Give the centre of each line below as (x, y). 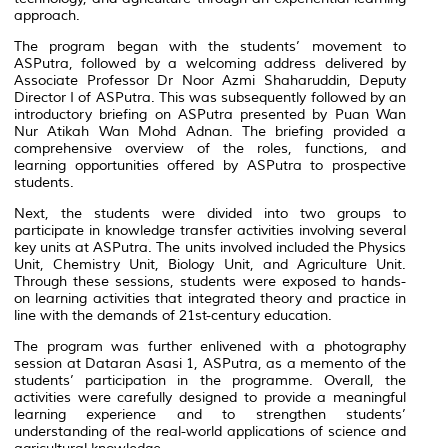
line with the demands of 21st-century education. (173, 315)
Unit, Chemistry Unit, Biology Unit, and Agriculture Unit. (210, 264)
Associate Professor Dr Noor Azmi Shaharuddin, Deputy (210, 80)
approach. (47, 15)
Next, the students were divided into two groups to (210, 213)
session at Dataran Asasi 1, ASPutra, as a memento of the (210, 363)
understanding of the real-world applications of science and (210, 431)
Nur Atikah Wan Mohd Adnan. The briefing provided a (210, 131)
